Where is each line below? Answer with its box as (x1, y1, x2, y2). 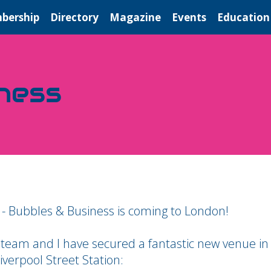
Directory (50, 10, 99, 24)
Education (217, 10, 270, 24)
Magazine (109, 10, 161, 24)
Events (172, 10, 206, 24)
